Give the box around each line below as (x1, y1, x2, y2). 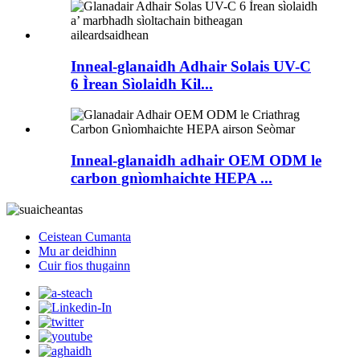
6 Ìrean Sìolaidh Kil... (71, 75, 213, 92)
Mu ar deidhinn (39, 243, 117, 258)
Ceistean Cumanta (39, 229, 131, 243)
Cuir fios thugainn (39, 258, 130, 272)
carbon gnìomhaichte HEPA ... (71, 170, 272, 187)
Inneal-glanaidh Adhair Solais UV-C (71, 57, 311, 75)
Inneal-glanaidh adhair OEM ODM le (71, 152, 321, 170)
